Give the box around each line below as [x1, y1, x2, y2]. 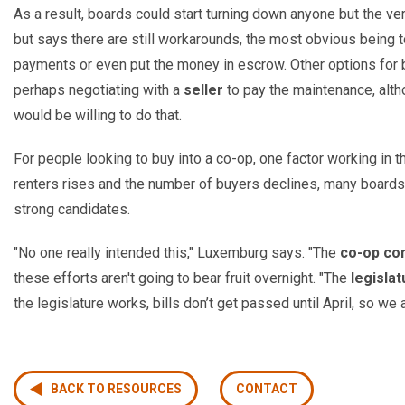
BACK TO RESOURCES [51, 381, 182, 397]
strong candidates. [14, 200, 130, 218]
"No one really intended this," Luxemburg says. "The [14, 243, 340, 261]
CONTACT [236, 381, 297, 397]
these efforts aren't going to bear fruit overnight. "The [14, 268, 351, 287]
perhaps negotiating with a [14, 80, 184, 99]
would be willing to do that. [14, 106, 182, 124]
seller [184, 80, 223, 99]
